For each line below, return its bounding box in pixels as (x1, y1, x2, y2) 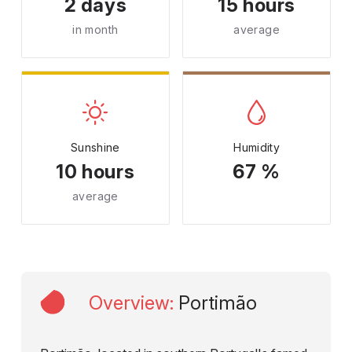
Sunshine (70, 141, 120, 154)
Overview (88, 291, 170, 314)
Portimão (178, 291, 257, 314)
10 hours (56, 160, 135, 183)
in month (72, 23, 119, 36)
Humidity (233, 141, 280, 154)
